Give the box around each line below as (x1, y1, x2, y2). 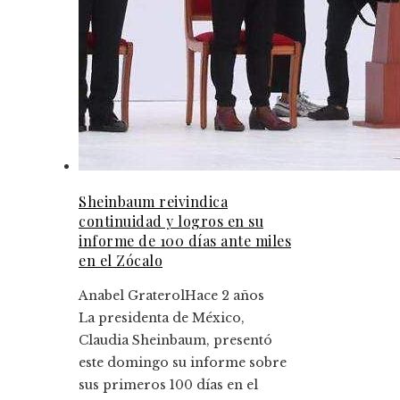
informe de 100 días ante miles (79, 230, 291, 250)
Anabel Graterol (79, 287, 185, 304)
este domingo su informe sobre (79, 354, 287, 371)
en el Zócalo (79, 250, 162, 270)
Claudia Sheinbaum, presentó (79, 331, 272, 348)
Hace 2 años (185, 287, 264, 304)
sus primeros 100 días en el (79, 376, 258, 393)
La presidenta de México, (79, 309, 245, 326)
